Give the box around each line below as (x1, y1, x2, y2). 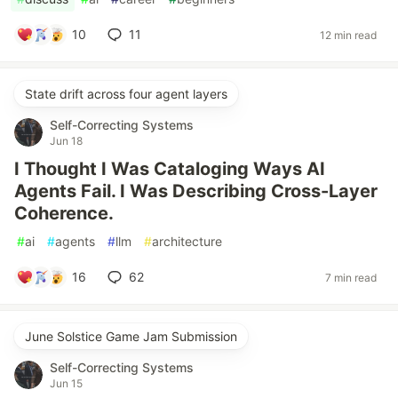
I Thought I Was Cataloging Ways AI (14, 158, 325, 179)
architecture (152, 234, 222, 249)
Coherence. (14, 203, 114, 224)
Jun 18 (50, 134, 83, 147)
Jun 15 (50, 377, 83, 390)
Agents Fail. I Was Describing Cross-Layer (14, 180, 378, 202)
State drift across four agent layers (25, 86, 227, 101)
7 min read (325, 270, 377, 284)
